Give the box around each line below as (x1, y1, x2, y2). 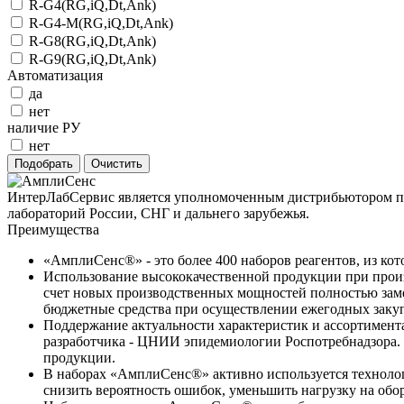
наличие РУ (7, 119, 80, 135)
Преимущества (7, 221, 99, 237)
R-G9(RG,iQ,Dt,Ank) (29, 50, 156, 67)
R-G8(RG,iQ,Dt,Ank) (29, 32, 156, 49)
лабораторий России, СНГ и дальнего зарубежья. (7, 205, 309, 221)
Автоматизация (7, 67, 103, 83)
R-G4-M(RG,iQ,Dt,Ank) (29, 14, 173, 31)
